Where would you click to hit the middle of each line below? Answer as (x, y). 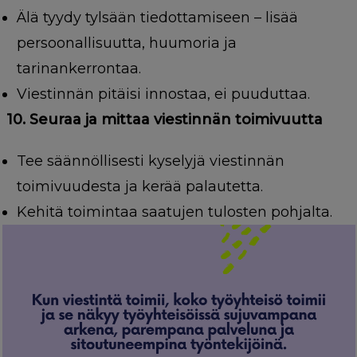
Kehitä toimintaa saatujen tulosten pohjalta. (174, 212)
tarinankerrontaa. (78, 69)
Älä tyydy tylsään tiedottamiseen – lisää (157, 18)
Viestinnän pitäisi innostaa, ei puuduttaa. (163, 94)
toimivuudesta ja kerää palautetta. (139, 187)
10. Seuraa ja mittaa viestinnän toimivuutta (164, 120)
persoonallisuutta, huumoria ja (126, 43)
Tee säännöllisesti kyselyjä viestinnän (150, 161)
